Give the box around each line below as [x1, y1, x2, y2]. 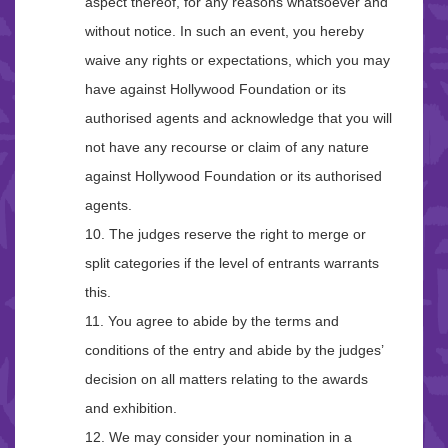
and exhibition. [85, 400, 177, 417]
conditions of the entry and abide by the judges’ [85, 342, 383, 359]
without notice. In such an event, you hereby [85, 23, 364, 40]
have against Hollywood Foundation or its [85, 81, 346, 98]
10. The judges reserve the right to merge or [85, 226, 366, 243]
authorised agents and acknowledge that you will [85, 110, 392, 127]
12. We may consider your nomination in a [85, 429, 352, 446]
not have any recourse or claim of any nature [85, 139, 369, 156]
